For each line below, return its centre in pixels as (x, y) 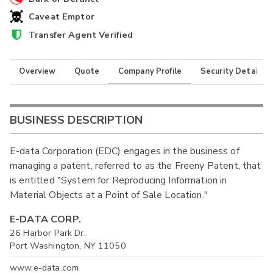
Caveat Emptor (61, 17)
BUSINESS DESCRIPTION (76, 120)
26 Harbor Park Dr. (48, 232)
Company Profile (150, 71)
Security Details (232, 71)
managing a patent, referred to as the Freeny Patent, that (136, 165)
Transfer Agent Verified (81, 35)
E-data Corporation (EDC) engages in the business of (125, 151)
